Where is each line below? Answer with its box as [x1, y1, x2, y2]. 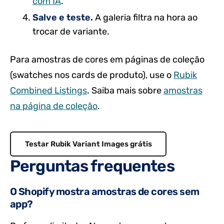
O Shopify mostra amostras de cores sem [10, 185, 199, 197]
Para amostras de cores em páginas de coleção [10, 54, 204, 65]
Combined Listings [10, 85, 87, 96]
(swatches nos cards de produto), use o [10, 69, 173, 81]
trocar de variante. [32, 26, 109, 37]
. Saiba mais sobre [87, 85, 163, 96]
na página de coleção [10, 100, 97, 112]
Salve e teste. [32, 12, 93, 23]
